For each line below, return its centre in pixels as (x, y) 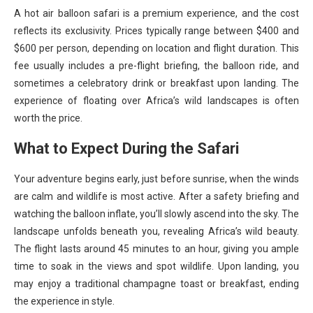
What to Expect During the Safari (126, 148)
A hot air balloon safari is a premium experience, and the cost (156, 13)
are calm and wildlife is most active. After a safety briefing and (156, 196)
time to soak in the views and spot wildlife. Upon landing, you (156, 266)
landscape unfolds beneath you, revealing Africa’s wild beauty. (156, 231)
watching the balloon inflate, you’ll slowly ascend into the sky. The (156, 213)
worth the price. (48, 118)
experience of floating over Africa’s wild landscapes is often (156, 100)
